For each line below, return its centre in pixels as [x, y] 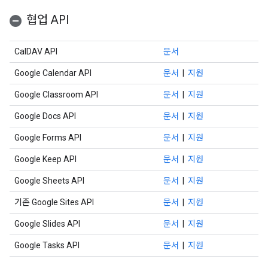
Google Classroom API [56, 95]
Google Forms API [48, 138]
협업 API [48, 20]
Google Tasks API [47, 245]
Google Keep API [45, 159]
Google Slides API [47, 224]
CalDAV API [36, 51]
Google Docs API [45, 116]
